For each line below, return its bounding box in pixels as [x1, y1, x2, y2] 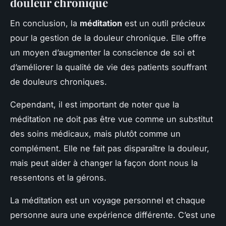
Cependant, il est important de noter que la [10, 99, 179, 109]
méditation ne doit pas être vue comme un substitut [10, 114, 213, 124]
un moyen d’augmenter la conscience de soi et [10, 47, 195, 58]
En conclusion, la [10, 18, 80, 28]
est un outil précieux [122, 18, 205, 28]
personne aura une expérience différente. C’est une [10, 209, 215, 220]
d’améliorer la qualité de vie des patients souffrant [10, 62, 207, 72]
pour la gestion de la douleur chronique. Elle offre [10, 32, 206, 43]
